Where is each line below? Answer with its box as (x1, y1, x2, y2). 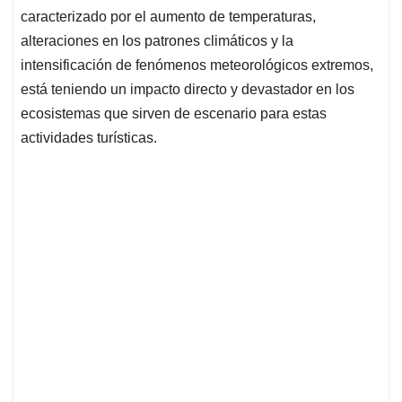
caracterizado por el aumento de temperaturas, (21, 9, 316, 25)
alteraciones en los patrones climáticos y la (21, 33, 293, 49)
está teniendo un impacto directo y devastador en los (21, 82, 354, 98)
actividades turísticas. (21, 130, 157, 146)
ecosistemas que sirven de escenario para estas (21, 106, 327, 122)
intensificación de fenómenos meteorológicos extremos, (21, 57, 373, 74)
